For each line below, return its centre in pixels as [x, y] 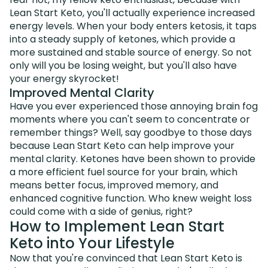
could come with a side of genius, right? [101, 211]
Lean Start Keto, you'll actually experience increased [132, 13]
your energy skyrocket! [64, 78]
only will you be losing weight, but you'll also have [123, 65]
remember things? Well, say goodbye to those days [131, 132]
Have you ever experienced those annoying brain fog [134, 106]
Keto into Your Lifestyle [92, 243]
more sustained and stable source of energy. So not [131, 52]
